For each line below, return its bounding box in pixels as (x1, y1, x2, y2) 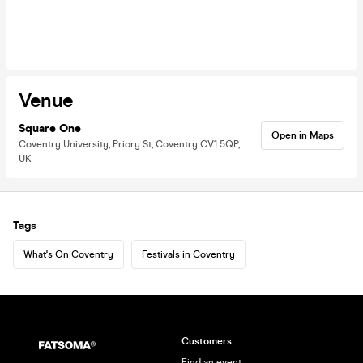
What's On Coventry (23, 248, 113, 260)
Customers (181, 335, 232, 347)
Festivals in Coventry (142, 248, 235, 260)
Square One (19, 121, 81, 135)
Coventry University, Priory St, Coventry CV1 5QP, (19, 138, 240, 150)
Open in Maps (271, 129, 334, 141)
